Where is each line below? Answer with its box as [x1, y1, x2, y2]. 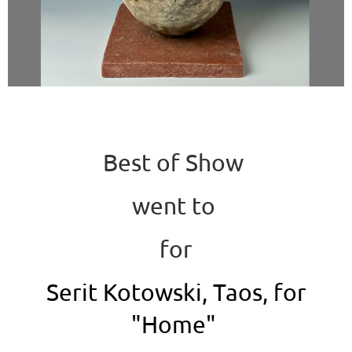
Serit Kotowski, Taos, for [46, 278, 306, 306]
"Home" [130, 310, 216, 339]
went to [131, 192, 221, 220]
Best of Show [103, 148, 249, 177]
